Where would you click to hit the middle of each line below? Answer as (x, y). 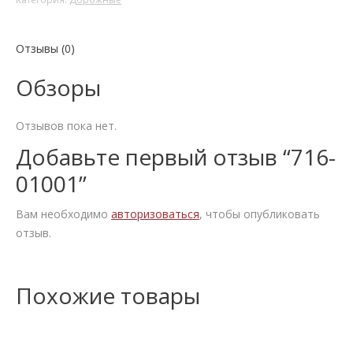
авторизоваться (155, 214)
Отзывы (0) (45, 49)
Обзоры (58, 88)
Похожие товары (108, 296)
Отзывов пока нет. (66, 126)
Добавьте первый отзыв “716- (176, 157)
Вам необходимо (63, 214)
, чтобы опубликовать (260, 214)
